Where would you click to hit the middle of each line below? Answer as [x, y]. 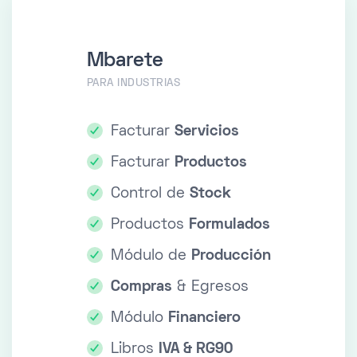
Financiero [204, 319]
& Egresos [210, 288]
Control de [150, 194]
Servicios [206, 132]
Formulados [229, 226]
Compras [141, 288]
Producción [231, 257]
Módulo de [151, 257]
